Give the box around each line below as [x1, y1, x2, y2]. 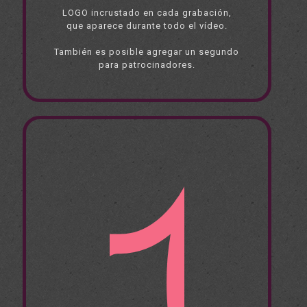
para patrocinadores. [98, 60, 195, 70]
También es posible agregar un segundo [54, 47, 240, 57]
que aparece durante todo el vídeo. [66, 21, 228, 31]
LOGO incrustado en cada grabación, [62, 8, 232, 18]
